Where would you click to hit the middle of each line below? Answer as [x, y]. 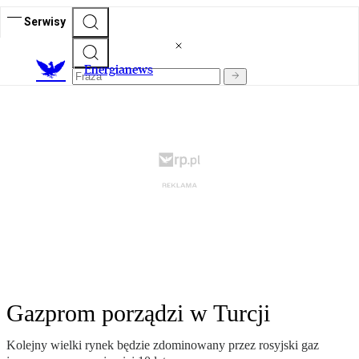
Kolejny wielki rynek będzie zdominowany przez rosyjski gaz [163, 345]
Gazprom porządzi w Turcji [138, 313]
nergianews [122, 70]
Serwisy [45, 21]
